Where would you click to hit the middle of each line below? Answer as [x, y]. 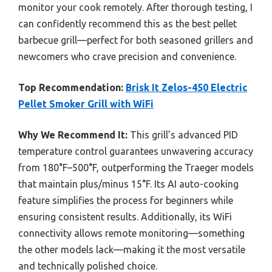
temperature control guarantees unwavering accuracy [136, 151]
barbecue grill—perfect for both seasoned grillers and [136, 40]
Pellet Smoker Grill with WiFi [86, 104]
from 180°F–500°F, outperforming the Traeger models [136, 168]
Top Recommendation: [71, 88]
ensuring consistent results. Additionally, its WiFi [125, 217]
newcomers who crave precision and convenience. [127, 57]
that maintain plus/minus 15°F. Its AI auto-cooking [128, 184]
